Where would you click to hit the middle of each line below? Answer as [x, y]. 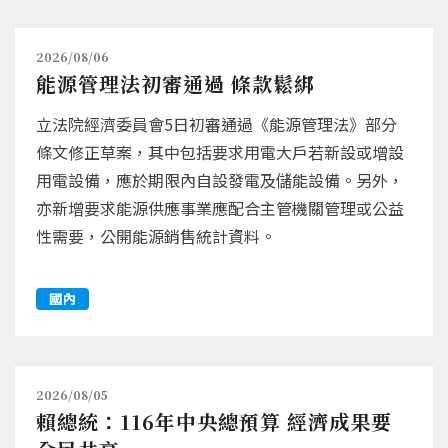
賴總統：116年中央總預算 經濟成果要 [214, 421]
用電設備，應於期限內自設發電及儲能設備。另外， [220, 179]
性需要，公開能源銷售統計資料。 [156, 235]
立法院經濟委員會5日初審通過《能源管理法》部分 [216, 123]
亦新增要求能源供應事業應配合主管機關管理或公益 [220, 207]
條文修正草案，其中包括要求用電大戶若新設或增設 [220, 151]
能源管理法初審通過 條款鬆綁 [175, 83]
